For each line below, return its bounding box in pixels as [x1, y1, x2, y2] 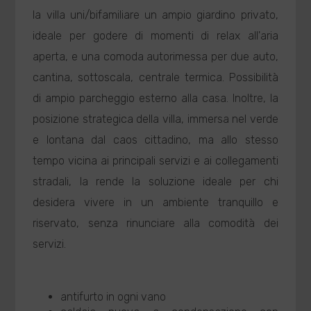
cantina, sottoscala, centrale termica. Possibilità [33, 71, 278, 84]
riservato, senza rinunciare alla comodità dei [33, 217, 278, 230]
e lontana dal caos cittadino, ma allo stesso [33, 133, 278, 146]
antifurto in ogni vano [60, 290, 167, 303]
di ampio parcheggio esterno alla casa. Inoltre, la [33, 92, 278, 105]
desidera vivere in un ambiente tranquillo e [33, 196, 278, 209]
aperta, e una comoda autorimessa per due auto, [33, 50, 278, 63]
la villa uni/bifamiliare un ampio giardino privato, [33, 8, 278, 22]
